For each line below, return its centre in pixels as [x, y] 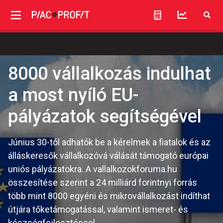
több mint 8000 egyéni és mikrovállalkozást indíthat [109, 196]
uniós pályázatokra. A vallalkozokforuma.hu [93, 169]
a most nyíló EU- [73, 95]
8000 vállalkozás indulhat [110, 74]
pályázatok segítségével [105, 116]
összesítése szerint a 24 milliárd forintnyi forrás [103, 182]
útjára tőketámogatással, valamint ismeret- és [98, 209]
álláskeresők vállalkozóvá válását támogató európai [108, 156]
